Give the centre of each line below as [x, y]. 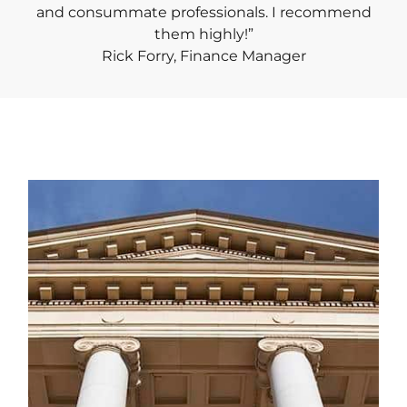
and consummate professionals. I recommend [203, 13]
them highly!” [203, 35]
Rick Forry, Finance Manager [203, 56]
